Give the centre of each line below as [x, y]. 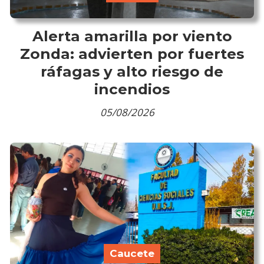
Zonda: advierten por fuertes [132, 54]
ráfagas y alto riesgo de [132, 72]
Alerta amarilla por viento [132, 36]
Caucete [132, 253]
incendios [132, 89]
